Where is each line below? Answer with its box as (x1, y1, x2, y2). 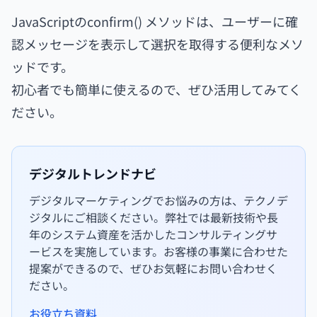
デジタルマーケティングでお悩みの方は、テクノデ (29, 192, 288, 209)
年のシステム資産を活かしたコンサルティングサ (29, 226, 277, 243)
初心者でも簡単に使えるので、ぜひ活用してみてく (11, 80, 301, 99)
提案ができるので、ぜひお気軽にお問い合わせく (29, 260, 277, 277)
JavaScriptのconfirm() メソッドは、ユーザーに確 (11, 12, 298, 31)
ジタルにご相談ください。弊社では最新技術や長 (29, 209, 278, 226)
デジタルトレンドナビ (29, 164, 156, 183)
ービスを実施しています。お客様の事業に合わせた (29, 243, 288, 260)
